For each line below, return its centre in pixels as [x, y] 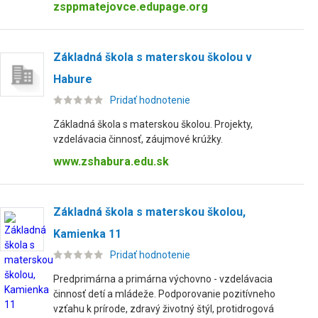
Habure [73, 79]
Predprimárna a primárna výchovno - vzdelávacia [163, 279]
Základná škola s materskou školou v [153, 57]
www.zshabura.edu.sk [111, 161]
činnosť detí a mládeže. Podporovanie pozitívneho [164, 294]
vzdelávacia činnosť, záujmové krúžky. [138, 139]
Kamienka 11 [87, 234]
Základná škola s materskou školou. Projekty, [153, 124]
